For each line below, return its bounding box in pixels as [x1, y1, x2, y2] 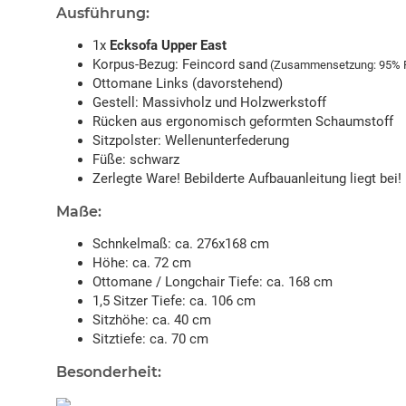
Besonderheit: [56, 363, 161, 382]
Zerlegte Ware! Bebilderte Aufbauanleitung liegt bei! [92, 170, 401, 188]
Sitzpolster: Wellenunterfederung [92, 132, 289, 150]
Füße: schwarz [92, 151, 179, 169]
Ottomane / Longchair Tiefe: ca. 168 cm [92, 274, 333, 291]
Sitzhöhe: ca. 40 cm [92, 312, 211, 329]
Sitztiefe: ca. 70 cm [92, 331, 208, 348]
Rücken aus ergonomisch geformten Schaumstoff [92, 113, 393, 130]
